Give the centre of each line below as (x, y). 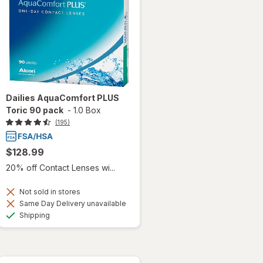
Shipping (34, 215)
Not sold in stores (49, 192)
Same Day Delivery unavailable (72, 204)
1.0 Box (87, 110)
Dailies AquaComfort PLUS (63, 97)
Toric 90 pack (35, 110)
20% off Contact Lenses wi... (60, 168)
